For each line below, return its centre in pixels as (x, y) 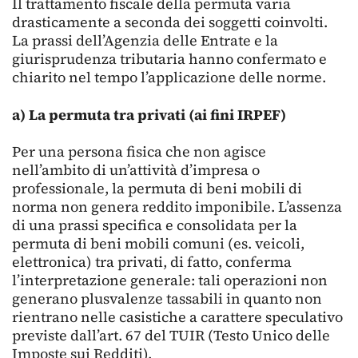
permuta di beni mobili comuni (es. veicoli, (158, 243)
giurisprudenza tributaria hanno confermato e (169, 59)
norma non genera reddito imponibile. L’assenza (177, 207)
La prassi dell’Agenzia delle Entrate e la (145, 41)
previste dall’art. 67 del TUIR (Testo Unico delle (171, 335)
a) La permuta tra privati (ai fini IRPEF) (149, 114)
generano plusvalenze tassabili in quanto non (167, 298)
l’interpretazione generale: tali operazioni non (170, 280)
